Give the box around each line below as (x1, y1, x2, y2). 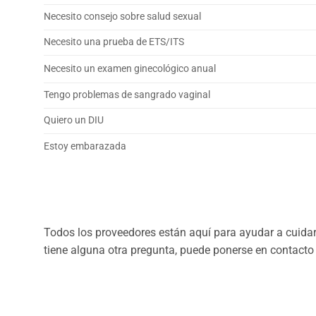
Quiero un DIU (44, 114, 104, 127)
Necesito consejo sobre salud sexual (44, 11, 201, 23)
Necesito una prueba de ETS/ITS (44, 36, 184, 49)
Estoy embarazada (44, 140, 126, 153)
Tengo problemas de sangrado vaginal (44, 89, 210, 102)
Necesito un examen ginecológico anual (44, 63, 216, 75)
